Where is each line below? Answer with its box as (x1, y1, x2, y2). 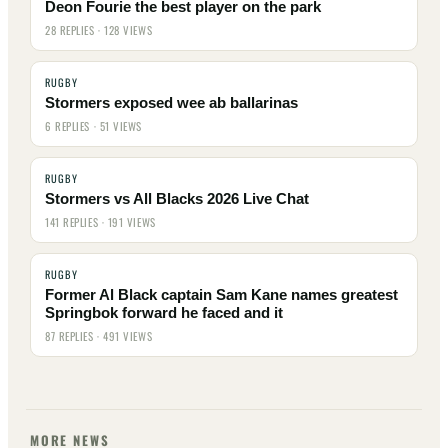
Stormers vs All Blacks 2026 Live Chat (45, 191, 309, 208)
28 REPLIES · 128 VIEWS (45, 22, 153, 39)
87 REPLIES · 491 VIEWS (45, 328, 153, 345)
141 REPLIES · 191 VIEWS (45, 214, 156, 231)
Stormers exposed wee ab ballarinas (45, 95, 298, 112)
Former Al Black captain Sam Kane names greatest (45, 287, 398, 304)
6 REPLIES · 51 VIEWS (45, 118, 142, 135)
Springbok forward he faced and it (45, 305, 283, 322)
